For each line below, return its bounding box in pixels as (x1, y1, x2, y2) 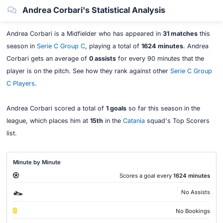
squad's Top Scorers (144, 117, 210, 125)
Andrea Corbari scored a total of (6, 105, 106, 112)
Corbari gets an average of (6, 55, 89, 63)
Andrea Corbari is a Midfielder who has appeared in (6, 30, 163, 38)
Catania (122, 117, 145, 125)
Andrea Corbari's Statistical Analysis (20, 4, 165, 15)
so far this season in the (126, 105, 200, 112)
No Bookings (175, 208, 210, 215)
